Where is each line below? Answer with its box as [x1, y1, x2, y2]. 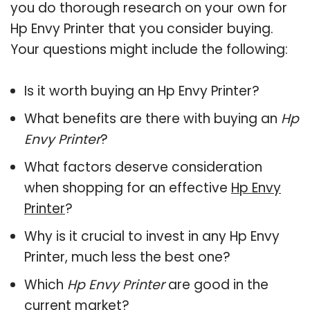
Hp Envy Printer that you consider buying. [10, 19, 273, 38]
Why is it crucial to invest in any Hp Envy [24, 226, 280, 246]
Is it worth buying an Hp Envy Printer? [24, 81, 259, 100]
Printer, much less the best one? [24, 247, 230, 266]
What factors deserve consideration [24, 157, 262, 176]
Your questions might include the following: [10, 39, 288, 59]
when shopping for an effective [24, 178, 231, 197]
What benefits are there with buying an [24, 109, 281, 128]
